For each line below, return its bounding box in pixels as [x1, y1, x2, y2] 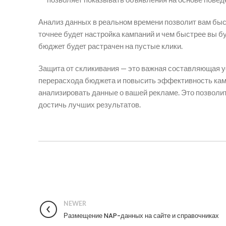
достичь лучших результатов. [38, 99, 141, 109]
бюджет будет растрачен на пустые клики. [38, 41, 183, 50]
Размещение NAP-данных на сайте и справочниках [64, 211, 219, 220]
